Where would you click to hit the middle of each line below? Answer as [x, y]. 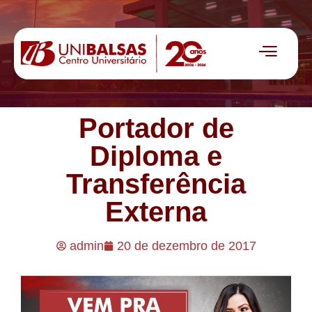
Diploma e [156, 156]
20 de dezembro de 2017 [186, 246]
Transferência [156, 184]
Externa [156, 212]
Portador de [156, 128]
